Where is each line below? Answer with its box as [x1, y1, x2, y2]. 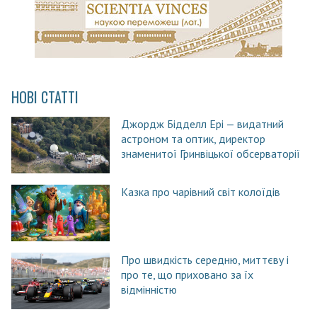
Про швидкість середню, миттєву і [120, 252, 289, 267]
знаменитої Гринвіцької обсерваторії [120, 146, 300, 161]
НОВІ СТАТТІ [11, 86, 79, 108]
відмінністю [120, 282, 177, 296]
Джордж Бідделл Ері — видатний [120, 116, 284, 131]
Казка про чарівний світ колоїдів [120, 184, 280, 199]
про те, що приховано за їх [120, 267, 253, 282]
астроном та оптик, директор [120, 131, 265, 146]
